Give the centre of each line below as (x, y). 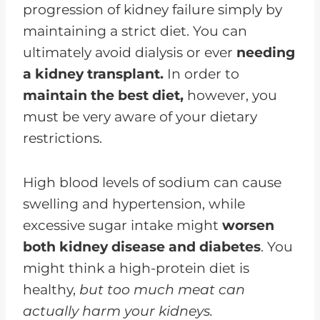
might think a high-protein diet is (136, 269)
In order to (201, 74)
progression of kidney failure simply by (152, 10)
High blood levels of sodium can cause (152, 183)
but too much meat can (162, 290)
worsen (248, 226)
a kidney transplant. (93, 74)
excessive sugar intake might (122, 226)
